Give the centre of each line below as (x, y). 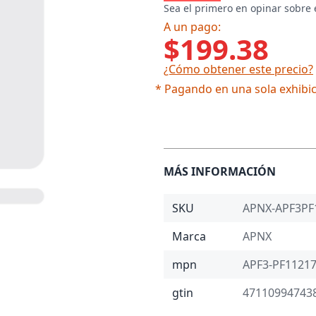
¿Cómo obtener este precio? (238, 69)
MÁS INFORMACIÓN (220, 171)
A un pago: (192, 27)
